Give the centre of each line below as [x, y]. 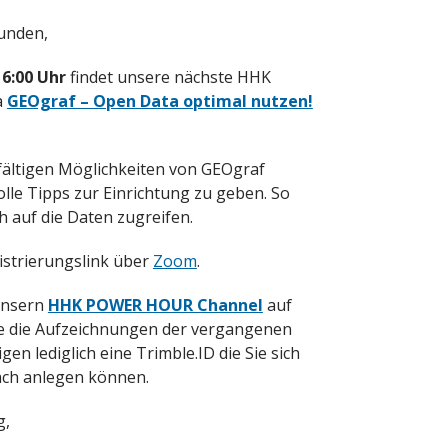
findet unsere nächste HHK [168, 77]
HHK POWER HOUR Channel [155, 305]
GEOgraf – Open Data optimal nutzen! [159, 101]
